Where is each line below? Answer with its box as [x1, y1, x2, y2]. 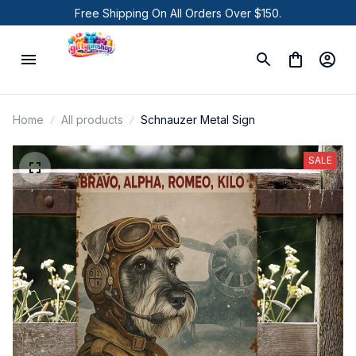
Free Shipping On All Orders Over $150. [75, 6, 281, 20]
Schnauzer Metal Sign [141, 113, 255, 126]
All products [61, 113, 123, 126]
